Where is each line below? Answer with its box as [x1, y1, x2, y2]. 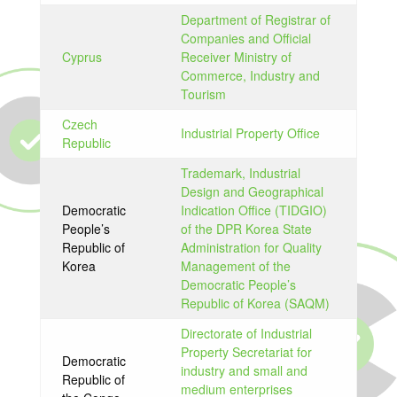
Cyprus [61, 48, 102, 66]
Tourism [180, 85, 226, 103]
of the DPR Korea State [180, 220, 312, 237]
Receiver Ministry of [180, 48, 292, 66]
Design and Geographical [180, 183, 323, 200]
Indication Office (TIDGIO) [180, 201, 327, 219]
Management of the [180, 257, 291, 275]
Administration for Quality [180, 238, 322, 256]
